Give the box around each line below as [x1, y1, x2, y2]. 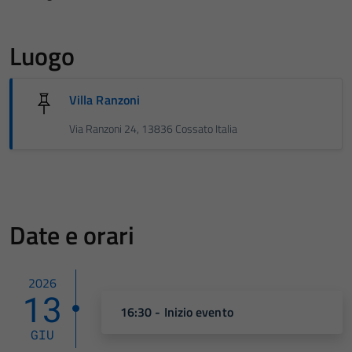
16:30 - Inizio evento [120, 302, 233, 321]
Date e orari [9, 216, 134, 255]
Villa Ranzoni [69, 90, 141, 110]
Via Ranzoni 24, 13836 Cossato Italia [69, 120, 237, 138]
